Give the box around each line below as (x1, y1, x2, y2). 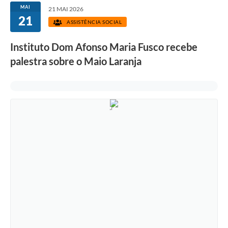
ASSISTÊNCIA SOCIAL (65, 19, 122, 25)
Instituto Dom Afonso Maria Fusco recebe (10, 41, 197, 53)
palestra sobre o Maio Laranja (10, 55, 141, 68)
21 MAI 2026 (48, 5, 83, 13)
